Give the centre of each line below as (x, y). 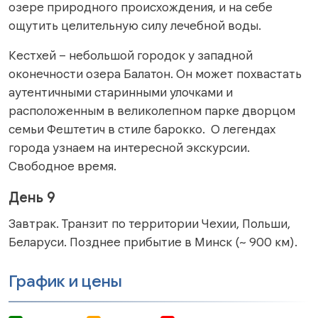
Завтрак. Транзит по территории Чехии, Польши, (149, 223)
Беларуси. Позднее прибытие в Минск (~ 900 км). (153, 242)
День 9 (32, 197)
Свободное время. (64, 166)
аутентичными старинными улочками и (121, 92)
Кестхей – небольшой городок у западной (131, 55)
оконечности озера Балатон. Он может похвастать (155, 73)
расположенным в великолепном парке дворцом (152, 110)
